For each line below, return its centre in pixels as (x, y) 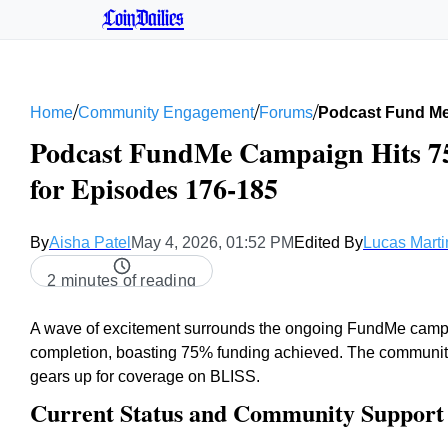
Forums (286, 112)
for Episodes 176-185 (154, 188)
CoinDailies (143, 19)
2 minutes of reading (121, 280)
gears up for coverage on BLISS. (145, 376)
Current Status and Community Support (237, 412)
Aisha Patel (90, 242)
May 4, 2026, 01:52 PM (212, 242)
